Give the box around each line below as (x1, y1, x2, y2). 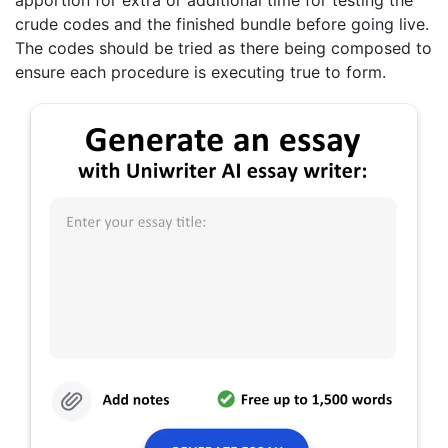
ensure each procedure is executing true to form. (15, 62, 386, 83)
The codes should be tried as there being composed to (15, 38, 432, 59)
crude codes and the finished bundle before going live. (15, 14, 429, 35)
